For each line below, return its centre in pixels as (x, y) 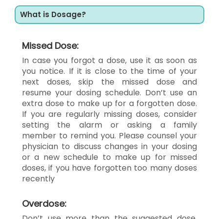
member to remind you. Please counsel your (109, 135)
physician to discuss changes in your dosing (109, 146)
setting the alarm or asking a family (109, 125)
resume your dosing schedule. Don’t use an (109, 92)
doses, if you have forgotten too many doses (109, 168)
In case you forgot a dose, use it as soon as (109, 60)
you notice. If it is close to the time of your (109, 71)
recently (38, 178)
